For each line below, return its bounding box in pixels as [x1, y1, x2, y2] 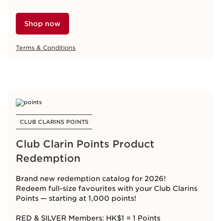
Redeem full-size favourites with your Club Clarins [16, 184, 197, 192]
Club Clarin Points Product [16, 138, 154, 150]
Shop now [24, 20, 61, 28]
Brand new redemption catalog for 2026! [16, 175, 166, 183]
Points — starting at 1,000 [16, 194, 110, 202]
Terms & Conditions [16, 44, 75, 51]
